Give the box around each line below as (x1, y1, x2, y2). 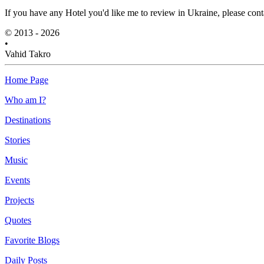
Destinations (5, 115, 51, 126)
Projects (5, 195, 34, 206)
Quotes (5, 215, 31, 226)
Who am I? (5, 95, 46, 105)
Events (5, 175, 30, 186)
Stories (5, 135, 30, 146)
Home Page (5, 75, 48, 85)
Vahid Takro (5, 49, 51, 60)
